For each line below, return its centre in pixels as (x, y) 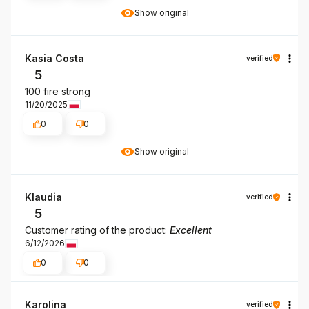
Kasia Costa (54, 58)
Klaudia (43, 197)
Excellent (191, 230)
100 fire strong (58, 91)
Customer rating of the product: (97, 230)
